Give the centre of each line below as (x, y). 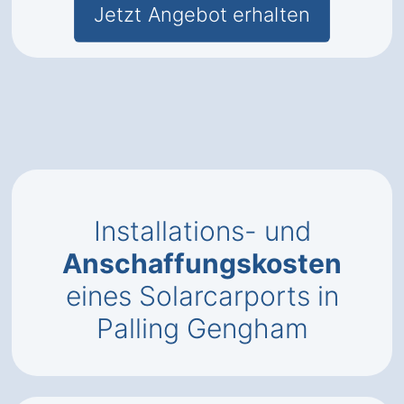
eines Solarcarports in (202, 296)
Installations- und (202, 231)
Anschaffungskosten (202, 263)
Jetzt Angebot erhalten (202, 14)
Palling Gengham (202, 328)
